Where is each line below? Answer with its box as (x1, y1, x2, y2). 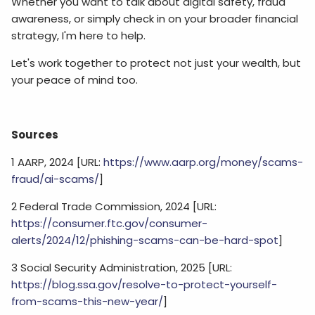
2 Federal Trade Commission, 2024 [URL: (11, 199, 217, 214)
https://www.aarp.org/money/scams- (103, 155, 304, 170)
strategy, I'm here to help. (11, 28, 146, 44)
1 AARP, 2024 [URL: (11, 155, 104, 170)
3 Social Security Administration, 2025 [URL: (11, 260, 233, 276)
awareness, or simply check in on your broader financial (11, 11, 299, 27)
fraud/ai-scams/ (11, 172, 100, 187)
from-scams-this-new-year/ (11, 294, 164, 309)
